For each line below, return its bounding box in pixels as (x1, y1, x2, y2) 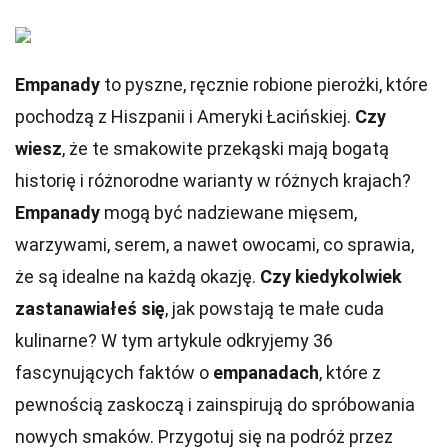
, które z (319, 362, 381, 383)
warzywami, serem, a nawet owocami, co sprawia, (15, 234, 414, 255)
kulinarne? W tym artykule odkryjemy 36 (15, 330, 333, 351)
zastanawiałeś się (15, 298, 165, 319)
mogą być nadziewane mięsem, (100, 202, 357, 223)
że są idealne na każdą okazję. (15, 266, 260, 287)
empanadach (213, 362, 319, 383)
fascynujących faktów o (15, 362, 213, 383)
